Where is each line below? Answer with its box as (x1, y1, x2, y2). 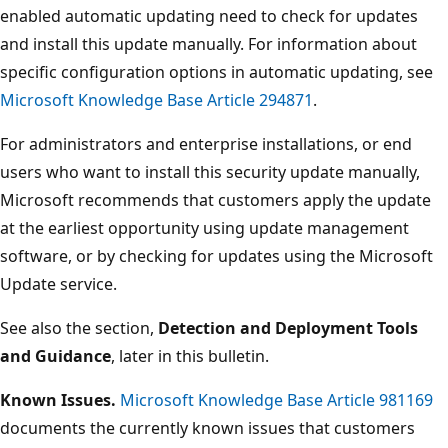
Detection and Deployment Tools (158, 316, 418, 339)
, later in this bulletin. (111, 344, 269, 367)
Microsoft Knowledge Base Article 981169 (120, 388, 433, 411)
